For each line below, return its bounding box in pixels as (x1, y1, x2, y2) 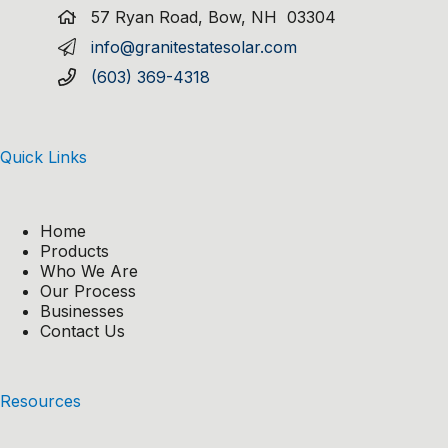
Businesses (40, 301, 124, 322)
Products (40, 241, 109, 262)
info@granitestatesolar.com (91, 36, 298, 57)
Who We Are (40, 261, 138, 282)
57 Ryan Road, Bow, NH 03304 (91, 6, 337, 27)
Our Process (40, 281, 136, 302)
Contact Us (40, 321, 125, 342)
